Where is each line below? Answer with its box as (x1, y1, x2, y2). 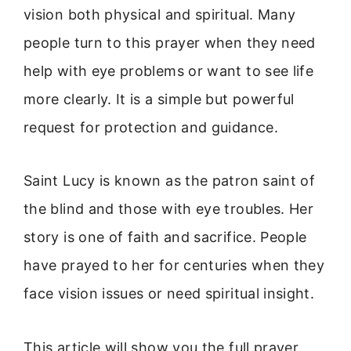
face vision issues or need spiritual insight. (24, 285, 315, 302)
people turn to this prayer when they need (24, 34, 316, 51)
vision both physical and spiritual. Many (24, 6, 296, 23)
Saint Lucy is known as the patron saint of (24, 172, 316, 190)
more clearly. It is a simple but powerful (24, 91, 295, 107)
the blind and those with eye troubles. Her (24, 201, 314, 218)
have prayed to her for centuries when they (24, 257, 325, 274)
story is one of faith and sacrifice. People (24, 229, 307, 246)
